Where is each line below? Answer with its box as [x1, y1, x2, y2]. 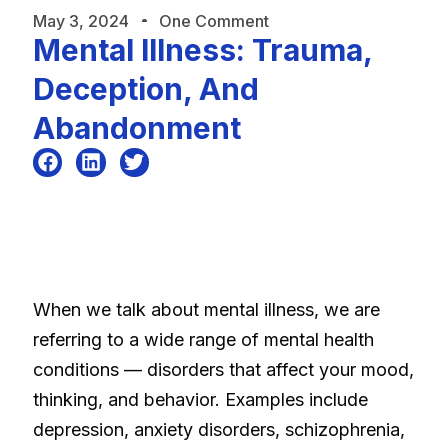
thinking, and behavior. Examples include [33, 388, 368, 410]
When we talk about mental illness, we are [33, 298, 380, 320]
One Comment [159, 10, 269, 31]
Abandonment [33, 109, 241, 146]
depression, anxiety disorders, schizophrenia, [33, 418, 405, 440]
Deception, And [33, 70, 259, 107]
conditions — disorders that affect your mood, [33, 358, 414, 380]
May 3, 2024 [33, 10, 129, 31]
